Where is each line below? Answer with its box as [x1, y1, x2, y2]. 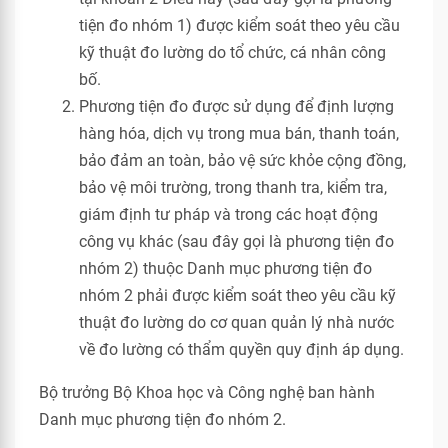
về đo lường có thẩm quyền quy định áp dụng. [79, 340, 404, 359]
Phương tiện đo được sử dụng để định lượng [79, 97, 394, 116]
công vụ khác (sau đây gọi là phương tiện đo [79, 232, 394, 251]
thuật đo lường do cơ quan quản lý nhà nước [79, 313, 394, 332]
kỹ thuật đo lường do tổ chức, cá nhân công [79, 43, 386, 62]
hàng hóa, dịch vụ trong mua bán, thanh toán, [79, 124, 399, 143]
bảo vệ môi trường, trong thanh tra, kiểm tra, [79, 178, 387, 197]
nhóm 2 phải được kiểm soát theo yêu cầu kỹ [79, 286, 396, 305]
